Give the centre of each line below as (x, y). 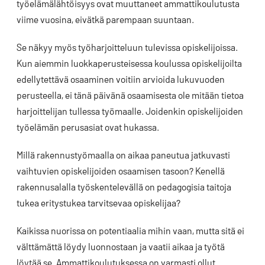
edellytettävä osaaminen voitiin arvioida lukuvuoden (121, 79)
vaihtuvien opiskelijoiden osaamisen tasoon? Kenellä (121, 171)
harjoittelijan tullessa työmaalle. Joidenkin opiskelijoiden (130, 111)
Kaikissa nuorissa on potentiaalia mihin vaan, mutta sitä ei (130, 230)
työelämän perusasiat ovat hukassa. (88, 127)
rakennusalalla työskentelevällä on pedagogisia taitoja (124, 187)
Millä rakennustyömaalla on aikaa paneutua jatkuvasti (123, 155)
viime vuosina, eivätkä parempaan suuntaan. (105, 19)
